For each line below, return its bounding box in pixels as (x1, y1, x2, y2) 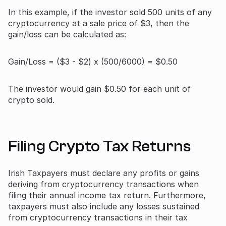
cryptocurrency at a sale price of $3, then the (8, 18, 189, 28)
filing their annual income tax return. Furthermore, (8, 190, 206, 200)
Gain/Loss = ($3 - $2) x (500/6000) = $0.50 (8, 56, 178, 67)
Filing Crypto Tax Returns (8, 137, 191, 155)
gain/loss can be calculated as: (8, 29, 126, 39)
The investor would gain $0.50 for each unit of (8, 83, 191, 94)
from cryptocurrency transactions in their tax (8, 212, 188, 222)
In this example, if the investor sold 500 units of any (8, 7, 212, 17)
